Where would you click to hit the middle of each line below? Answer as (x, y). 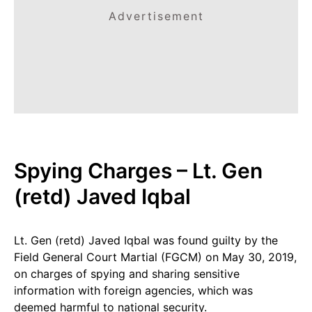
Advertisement (156, 16)
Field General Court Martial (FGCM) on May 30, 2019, (155, 257)
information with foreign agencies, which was (133, 290)
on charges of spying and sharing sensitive (127, 274)
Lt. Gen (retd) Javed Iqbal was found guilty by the (146, 240)
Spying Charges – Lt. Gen (138, 171)
